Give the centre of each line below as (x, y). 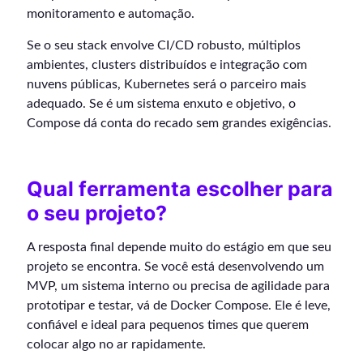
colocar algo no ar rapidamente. (116, 344)
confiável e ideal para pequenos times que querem (168, 325)
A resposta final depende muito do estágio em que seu (179, 247)
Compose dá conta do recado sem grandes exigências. (179, 123)
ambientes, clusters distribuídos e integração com (167, 64)
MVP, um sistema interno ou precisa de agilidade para (178, 286)
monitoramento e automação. (111, 13)
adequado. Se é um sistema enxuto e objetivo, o (161, 103)
